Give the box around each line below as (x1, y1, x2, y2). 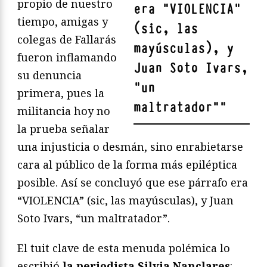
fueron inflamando (17, 49, 117, 64)
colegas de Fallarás (17, 32, 116, 46)
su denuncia (17, 67, 82, 82)
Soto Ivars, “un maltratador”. (17, 210, 170, 225)
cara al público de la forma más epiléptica (17, 157, 237, 172)
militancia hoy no (17, 103, 110, 118)
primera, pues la (17, 85, 104, 100)
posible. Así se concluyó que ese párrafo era (17, 175, 248, 190)
